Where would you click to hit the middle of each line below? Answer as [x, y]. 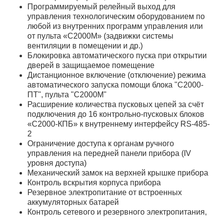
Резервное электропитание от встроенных [105, 192]
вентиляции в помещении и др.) [85, 45]
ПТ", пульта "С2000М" [67, 94]
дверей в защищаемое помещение [91, 65]
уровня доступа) [57, 163]
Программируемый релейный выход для [101, 6]
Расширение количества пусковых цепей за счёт [116, 104]
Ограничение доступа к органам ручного [101, 143]
